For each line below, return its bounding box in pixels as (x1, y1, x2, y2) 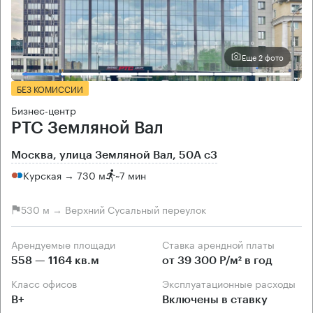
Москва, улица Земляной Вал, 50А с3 (11, 149, 217, 161)
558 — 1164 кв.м (11, 254, 99, 266)
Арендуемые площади (17, 235, 115, 252)
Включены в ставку (162, 293, 268, 305)
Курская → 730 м (23, 167, 105, 183)
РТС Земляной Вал (11, 119, 163, 136)
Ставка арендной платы (169, 235, 275, 252)
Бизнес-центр (11, 101, 76, 117)
